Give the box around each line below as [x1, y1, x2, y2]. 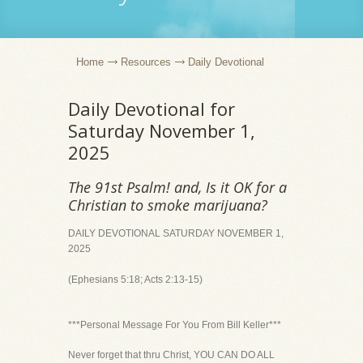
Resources [121, 56, 171, 68]
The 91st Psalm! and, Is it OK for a [68, 177, 287, 197]
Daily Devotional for [68, 96, 235, 121]
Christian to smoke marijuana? [68, 195, 267, 215]
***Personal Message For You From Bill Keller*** [68, 319, 281, 331]
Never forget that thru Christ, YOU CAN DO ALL [68, 349, 275, 361]
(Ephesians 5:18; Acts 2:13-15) [68, 274, 203, 285]
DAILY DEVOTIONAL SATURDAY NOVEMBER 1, [68, 228, 284, 239]
